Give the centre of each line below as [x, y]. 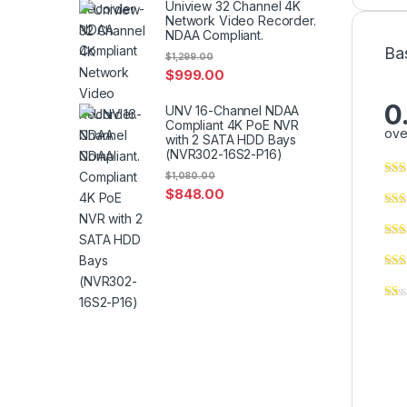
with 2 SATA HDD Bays [231, 139]
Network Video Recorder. [241, 20]
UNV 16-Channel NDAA [233, 110]
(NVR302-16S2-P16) [224, 154]
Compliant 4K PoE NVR [233, 124]
